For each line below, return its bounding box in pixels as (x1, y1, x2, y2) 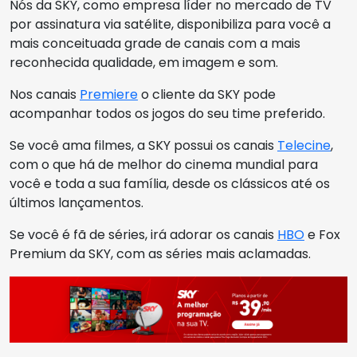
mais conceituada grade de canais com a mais (10, 34, 300, 53)
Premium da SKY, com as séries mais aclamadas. (10, 245, 311, 264)
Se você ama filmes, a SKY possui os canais (10, 136, 277, 155)
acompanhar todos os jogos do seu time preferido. (10, 104, 325, 124)
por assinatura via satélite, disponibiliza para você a (10, 15, 331, 34)
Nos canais (10, 85, 80, 104)
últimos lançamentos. (10, 194, 143, 213)
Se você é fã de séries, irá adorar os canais (10, 226, 277, 245)
